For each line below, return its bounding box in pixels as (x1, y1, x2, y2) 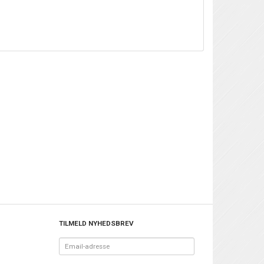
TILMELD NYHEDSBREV (58, 219, 134, 227)
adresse (58, 247, 83, 255)
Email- (58, 237, 78, 246)
